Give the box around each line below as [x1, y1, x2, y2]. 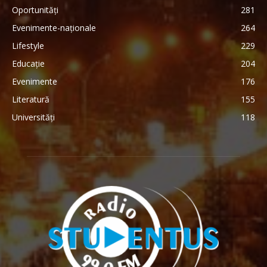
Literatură [12, 94, 49, 105]
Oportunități [12, 4, 58, 15]
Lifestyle [12, 40, 44, 51]
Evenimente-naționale [12, 22, 96, 33]
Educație [12, 58, 45, 69]
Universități [12, 111, 55, 123]
